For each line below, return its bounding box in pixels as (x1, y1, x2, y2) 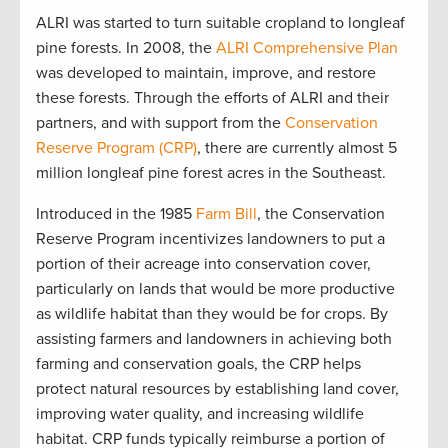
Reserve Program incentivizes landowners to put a (36, 228, 385, 249)
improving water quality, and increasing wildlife (36, 403, 364, 424)
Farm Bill (196, 203, 257, 224)
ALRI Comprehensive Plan (216, 37, 398, 58)
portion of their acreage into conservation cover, (36, 253, 371, 274)
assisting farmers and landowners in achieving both (36, 328, 392, 349)
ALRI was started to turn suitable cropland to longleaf (36, 12, 405, 33)
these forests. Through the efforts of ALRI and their (36, 87, 389, 108)
